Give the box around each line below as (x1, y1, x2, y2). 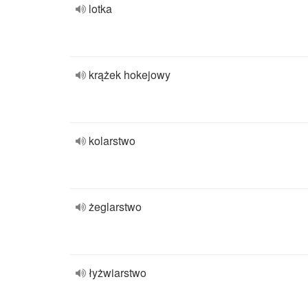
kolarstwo (89, 133, 135, 148)
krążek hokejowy (89, 67, 170, 82)
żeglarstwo (89, 199, 142, 214)
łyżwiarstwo (89, 265, 146, 280)
